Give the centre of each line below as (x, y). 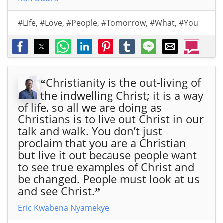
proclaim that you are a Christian (102, 143)
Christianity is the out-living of (123, 82)
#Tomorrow (123, 23)
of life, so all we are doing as (90, 107)
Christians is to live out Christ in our (111, 119)
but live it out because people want (107, 155)
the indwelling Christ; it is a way (122, 95)
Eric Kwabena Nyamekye (63, 207)
